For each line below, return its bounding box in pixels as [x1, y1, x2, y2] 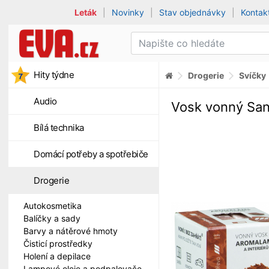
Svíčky [239, 70, 266, 80]
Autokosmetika [23, 201, 82, 211]
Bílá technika [34, 122, 84, 133]
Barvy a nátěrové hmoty [23, 226, 118, 236]
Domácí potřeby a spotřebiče [34, 148, 148, 160]
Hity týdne [34, 69, 74, 80]
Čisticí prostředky [23, 238, 92, 249]
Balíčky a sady [23, 213, 80, 223]
